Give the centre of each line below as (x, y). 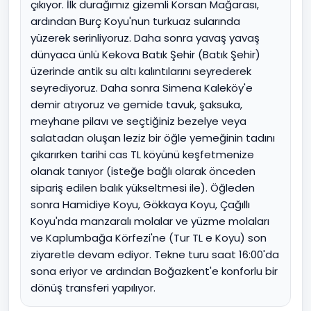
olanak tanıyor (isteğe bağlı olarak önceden (143, 171)
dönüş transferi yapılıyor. (93, 288)
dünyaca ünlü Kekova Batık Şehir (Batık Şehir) (145, 54)
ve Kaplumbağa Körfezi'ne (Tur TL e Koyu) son (149, 238)
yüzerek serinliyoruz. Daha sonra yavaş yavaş (145, 38)
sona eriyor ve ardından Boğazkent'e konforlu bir (154, 271)
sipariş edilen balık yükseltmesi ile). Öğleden (143, 188)
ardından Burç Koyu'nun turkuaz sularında (135, 21)
